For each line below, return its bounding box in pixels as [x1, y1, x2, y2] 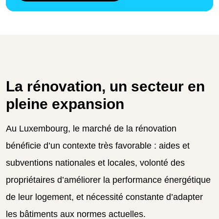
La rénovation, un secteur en [6, 78, 205, 94]
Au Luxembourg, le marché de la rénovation [6, 123, 176, 133]
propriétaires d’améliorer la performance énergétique [6, 175, 211, 185]
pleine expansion [6, 95, 124, 112]
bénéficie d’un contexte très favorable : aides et [6, 140, 190, 151]
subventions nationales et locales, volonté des [6, 157, 185, 168]
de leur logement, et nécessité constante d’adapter [6, 192, 203, 202]
